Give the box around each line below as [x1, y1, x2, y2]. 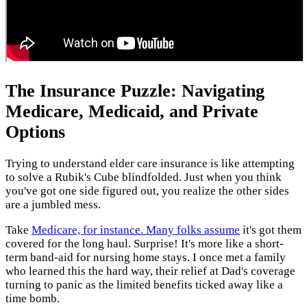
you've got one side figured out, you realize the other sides [5, 184, 289, 197]
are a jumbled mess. [5, 197, 101, 211]
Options [5, 121, 65, 142]
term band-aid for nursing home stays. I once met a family [5, 250, 286, 264]
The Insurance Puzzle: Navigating [5, 80, 265, 101]
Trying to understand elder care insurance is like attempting [5, 156, 295, 170]
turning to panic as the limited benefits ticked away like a [5, 278, 283, 291]
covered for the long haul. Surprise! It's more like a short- [5, 236, 284, 250]
